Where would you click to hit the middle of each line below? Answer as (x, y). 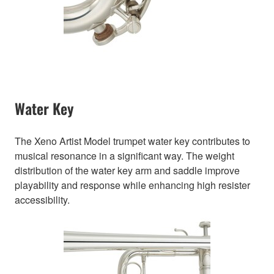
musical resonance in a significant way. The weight (124, 156)
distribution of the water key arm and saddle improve (127, 171)
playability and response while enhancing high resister (132, 185)
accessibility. (42, 200)
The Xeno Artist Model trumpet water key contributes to (132, 141)
